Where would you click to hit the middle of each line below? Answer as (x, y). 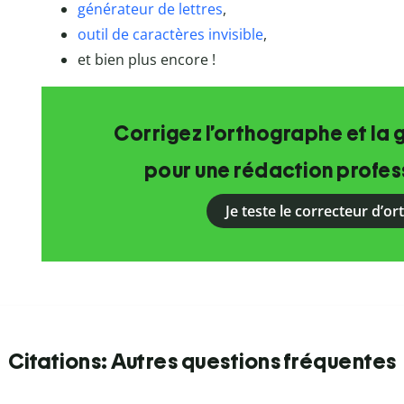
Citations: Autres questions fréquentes (202, 362)
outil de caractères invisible (170, 35)
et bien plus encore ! (146, 60)
